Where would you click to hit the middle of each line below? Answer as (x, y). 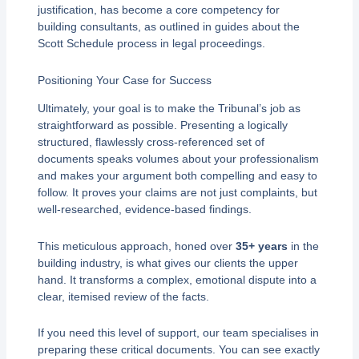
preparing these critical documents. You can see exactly (178, 350)
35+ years (261, 246)
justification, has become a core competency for (158, 10)
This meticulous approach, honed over (136, 246)
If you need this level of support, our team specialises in (178, 333)
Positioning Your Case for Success (124, 80)
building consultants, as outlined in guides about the (168, 27)
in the (303, 246)
